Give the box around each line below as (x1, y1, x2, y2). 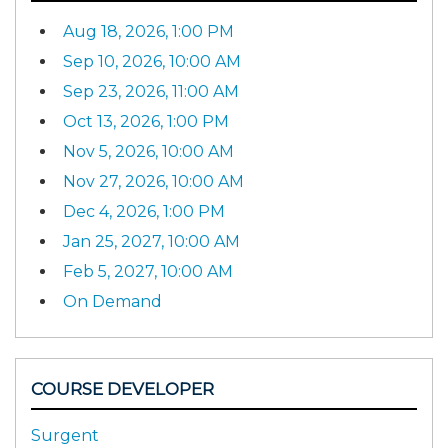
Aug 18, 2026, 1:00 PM (63, 21, 234, 41)
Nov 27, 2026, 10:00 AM (63, 171, 244, 191)
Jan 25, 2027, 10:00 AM (63, 231, 240, 251)
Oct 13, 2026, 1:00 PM (63, 111, 229, 131)
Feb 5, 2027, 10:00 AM (63, 261, 233, 281)
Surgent (31, 426, 99, 445)
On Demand (63, 291, 162, 311)
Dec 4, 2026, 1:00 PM (63, 201, 225, 221)
